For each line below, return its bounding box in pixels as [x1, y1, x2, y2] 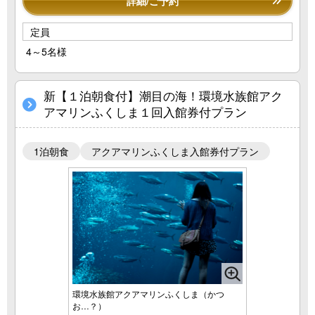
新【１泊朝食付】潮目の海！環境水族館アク [44, 86, 283, 104]
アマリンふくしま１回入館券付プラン [44, 103, 247, 120]
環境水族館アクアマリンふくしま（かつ [72, 288, 224, 300]
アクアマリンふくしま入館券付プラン [91, 143, 259, 158]
